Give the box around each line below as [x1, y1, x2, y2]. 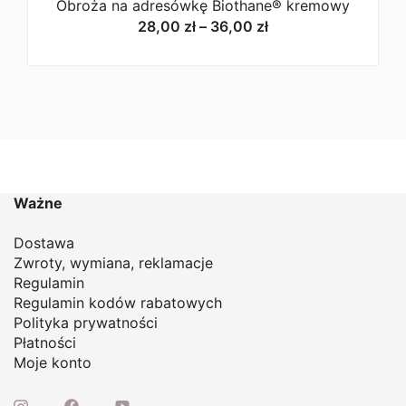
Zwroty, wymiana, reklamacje [14, 253, 213, 272]
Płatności [14, 333, 76, 352]
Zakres [267, 15, 314, 34]
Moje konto [14, 353, 92, 372]
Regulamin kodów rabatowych [14, 293, 222, 312]
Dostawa [14, 233, 74, 252]
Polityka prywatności [14, 313, 158, 332]
